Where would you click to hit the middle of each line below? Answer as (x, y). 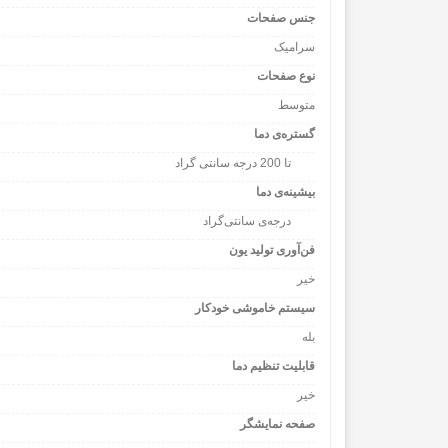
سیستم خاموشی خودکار (255, 307)
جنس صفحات (281, 17)
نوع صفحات (286, 75)
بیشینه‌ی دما (285, 191)
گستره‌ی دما (284, 133)
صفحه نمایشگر (277, 423)
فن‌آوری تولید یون (272, 249)
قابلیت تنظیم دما (273, 365)
